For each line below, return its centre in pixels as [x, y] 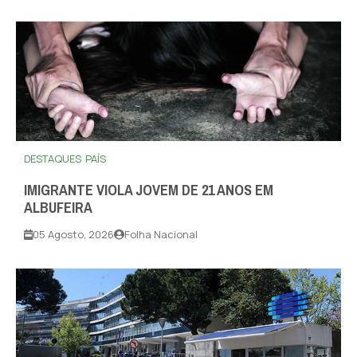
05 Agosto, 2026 [73, 235]
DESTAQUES [53, 159]
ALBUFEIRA [58, 208]
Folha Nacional [161, 235]
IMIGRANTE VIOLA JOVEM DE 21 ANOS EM [149, 191]
